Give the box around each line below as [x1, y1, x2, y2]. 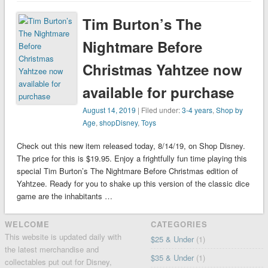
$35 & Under [151, 252, 194, 264]
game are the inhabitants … [16, 190, 112, 202]
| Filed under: [136, 105, 182, 115]
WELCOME [4, 218, 50, 230]
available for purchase [83, 82, 234, 103]
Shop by [216, 105, 243, 115]
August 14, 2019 [83, 105, 136, 115]
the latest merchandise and [4, 243, 99, 255]
